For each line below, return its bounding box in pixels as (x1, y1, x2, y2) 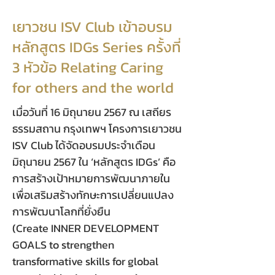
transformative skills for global (12, 253, 158, 269)
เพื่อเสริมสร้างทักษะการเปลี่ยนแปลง (12, 187, 174, 203)
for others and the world (12, 77, 174, 98)
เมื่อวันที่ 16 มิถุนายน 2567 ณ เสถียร (12, 104, 171, 120)
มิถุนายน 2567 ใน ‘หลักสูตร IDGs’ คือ (12, 153, 176, 170)
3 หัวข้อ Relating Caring (12, 56, 163, 78)
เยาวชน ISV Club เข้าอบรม (12, 16, 172, 37)
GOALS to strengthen (12, 236, 114, 253)
